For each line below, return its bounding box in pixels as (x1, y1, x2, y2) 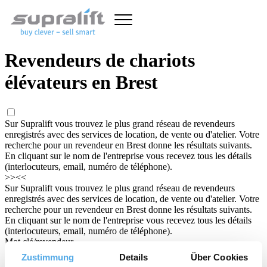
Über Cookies (190, 252, 249, 262)
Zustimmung (21, 252, 74, 262)
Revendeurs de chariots (5, 49, 195, 72)
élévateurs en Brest (5, 72, 158, 94)
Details (119, 252, 148, 262)
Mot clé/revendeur (5, 236, 73, 247)
